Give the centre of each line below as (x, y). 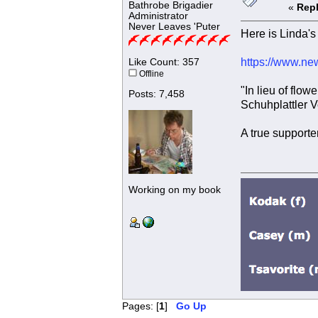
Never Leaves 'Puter (174, 27)
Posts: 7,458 (156, 94)
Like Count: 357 (164, 62)
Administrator (158, 16)
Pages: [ (140, 306)
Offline (150, 74)
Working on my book (174, 190)
